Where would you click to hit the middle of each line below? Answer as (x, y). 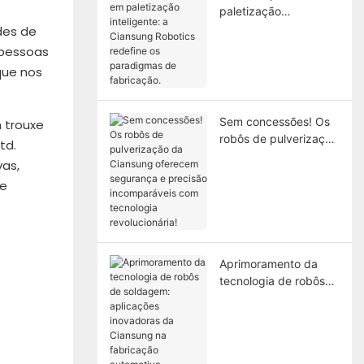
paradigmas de (259, 79)
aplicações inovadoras (278, 314)
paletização (250, 11)
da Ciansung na (260, 331)
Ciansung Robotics (269, 45)
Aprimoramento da (268, 263)
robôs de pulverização (278, 138)
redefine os (249, 62)
